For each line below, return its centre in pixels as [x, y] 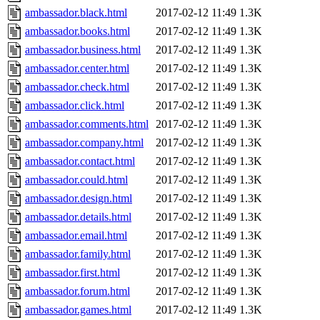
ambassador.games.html [78, 310]
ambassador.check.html [77, 87]
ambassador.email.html [76, 236]
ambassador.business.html [83, 50]
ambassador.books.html [77, 31]
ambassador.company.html [84, 143]
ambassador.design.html [79, 199]
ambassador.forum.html [77, 291]
